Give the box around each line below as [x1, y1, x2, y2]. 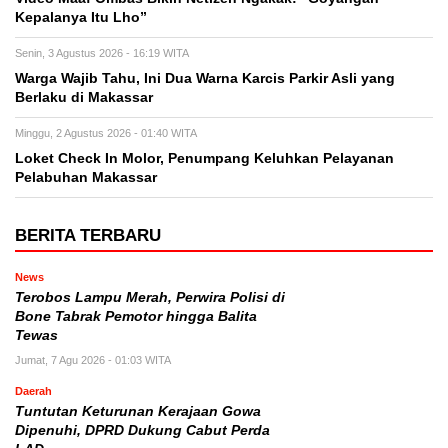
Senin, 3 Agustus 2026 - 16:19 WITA [15, 47, 189, 60]
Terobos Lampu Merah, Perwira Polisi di [15, 290, 285, 306]
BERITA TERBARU [15, 226, 161, 246]
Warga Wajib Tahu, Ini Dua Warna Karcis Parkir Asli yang [15, 71, 395, 87]
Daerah [15, 385, 52, 398]
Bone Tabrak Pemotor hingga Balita [15, 309, 257, 325]
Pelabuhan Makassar [15, 170, 157, 186]
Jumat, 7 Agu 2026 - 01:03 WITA [15, 354, 171, 367]
